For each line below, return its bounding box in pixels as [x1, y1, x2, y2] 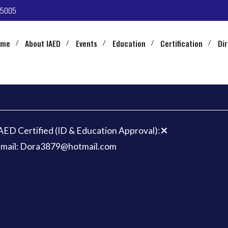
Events [76, 38, 98, 49]
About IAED [25, 38, 61, 49]
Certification [160, 38, 203, 49]
